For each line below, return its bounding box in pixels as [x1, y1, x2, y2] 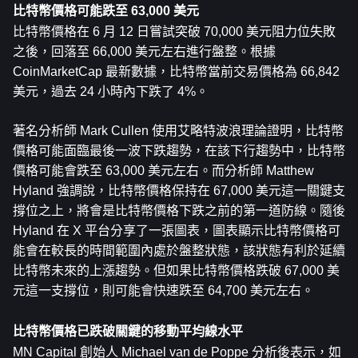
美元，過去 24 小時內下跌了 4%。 [13, 85, 209, 98]
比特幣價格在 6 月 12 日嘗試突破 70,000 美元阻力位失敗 [13, 25, 336, 38]
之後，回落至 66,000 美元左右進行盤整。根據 [13, 45, 276, 58]
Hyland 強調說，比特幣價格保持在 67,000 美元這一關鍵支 [13, 184, 345, 197]
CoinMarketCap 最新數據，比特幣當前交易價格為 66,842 [13, 65, 340, 78]
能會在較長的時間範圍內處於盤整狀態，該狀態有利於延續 [13, 244, 345, 257]
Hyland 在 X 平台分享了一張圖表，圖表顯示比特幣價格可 [13, 224, 340, 237]
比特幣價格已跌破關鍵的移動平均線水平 [13, 324, 243, 338]
